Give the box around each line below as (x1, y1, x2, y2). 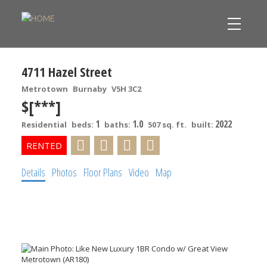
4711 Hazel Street (21, 62, 112, 80)
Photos (51, 164, 77, 179)
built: (191, 119, 215, 130)
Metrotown (21, 83, 68, 94)
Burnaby (72, 83, 107, 94)
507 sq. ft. (147, 119, 187, 130)
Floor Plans (83, 164, 122, 179)
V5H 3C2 (111, 83, 141, 94)
